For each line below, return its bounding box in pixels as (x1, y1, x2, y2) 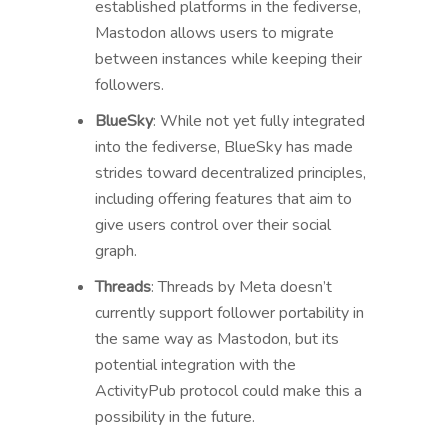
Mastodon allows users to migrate (94, 21, 334, 44)
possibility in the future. (94, 405, 255, 428)
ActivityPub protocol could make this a (94, 379, 362, 402)
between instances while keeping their (94, 47, 362, 70)
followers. (94, 73, 164, 96)
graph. (94, 239, 137, 262)
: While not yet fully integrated (152, 109, 365, 132)
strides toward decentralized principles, (94, 161, 366, 184)
